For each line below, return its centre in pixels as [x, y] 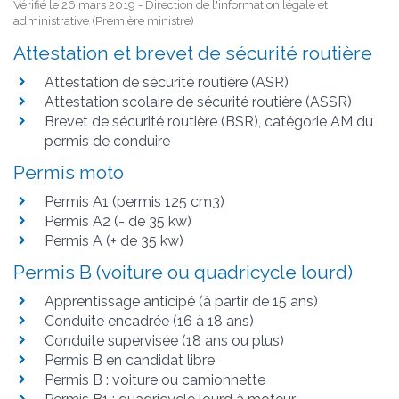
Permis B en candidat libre [130, 360]
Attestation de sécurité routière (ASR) [167, 82]
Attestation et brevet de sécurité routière [193, 53]
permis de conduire [107, 141]
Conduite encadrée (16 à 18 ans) [149, 321]
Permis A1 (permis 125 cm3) [134, 201]
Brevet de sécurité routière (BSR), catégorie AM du [209, 121]
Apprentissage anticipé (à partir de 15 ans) [181, 301]
